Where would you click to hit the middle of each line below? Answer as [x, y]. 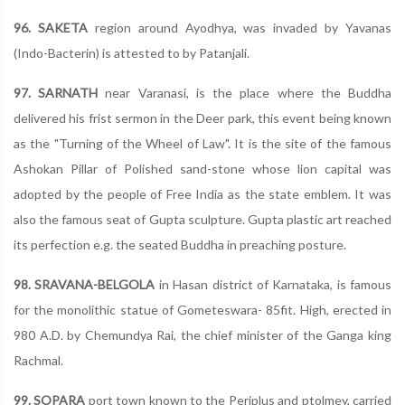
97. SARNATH [60, 93]
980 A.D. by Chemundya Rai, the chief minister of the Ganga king [202, 335]
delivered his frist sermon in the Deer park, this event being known [202, 118]
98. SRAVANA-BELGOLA [85, 284]
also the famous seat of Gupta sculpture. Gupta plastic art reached [202, 219]
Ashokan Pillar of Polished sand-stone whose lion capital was [202, 169]
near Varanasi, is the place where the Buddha [249, 93]
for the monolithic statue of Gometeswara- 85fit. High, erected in [202, 310]
